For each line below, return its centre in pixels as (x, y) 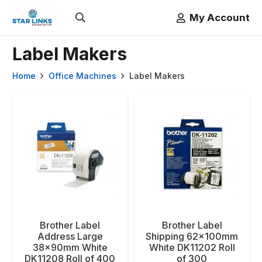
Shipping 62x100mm (192, 236)
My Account (220, 17)
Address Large (70, 236)
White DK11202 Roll (192, 247)
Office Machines (82, 76)
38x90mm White (70, 247)
